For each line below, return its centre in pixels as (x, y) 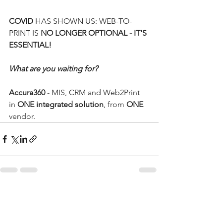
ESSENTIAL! (30, 45)
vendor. (23, 116)
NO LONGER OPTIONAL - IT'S (95, 33)
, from (115, 104)
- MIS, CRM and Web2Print (93, 92)
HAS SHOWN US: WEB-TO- (83, 21)
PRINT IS (25, 33)
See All (148, 195)
